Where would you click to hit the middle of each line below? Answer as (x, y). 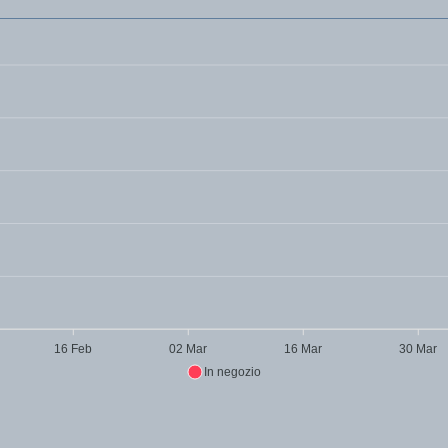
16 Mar (303, 349)
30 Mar (418, 349)
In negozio (232, 372)
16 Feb (73, 349)
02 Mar (188, 349)
